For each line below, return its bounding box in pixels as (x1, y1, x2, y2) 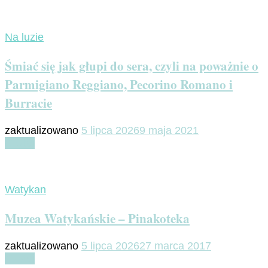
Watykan (5, 183, 46, 196)
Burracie (5, 93, 52, 112)
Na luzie (5, 31, 44, 43)
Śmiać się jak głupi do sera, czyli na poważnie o (5, 56, 258, 75)
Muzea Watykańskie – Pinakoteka (5, 208, 190, 227)
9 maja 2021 (139, 124, 199, 136)
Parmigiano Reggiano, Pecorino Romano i (5, 74, 233, 93)
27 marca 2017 (139, 239, 211, 252)
